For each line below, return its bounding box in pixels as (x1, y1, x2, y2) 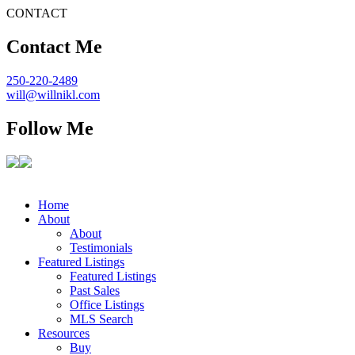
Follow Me (6, 117, 94, 139)
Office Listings (70, 297, 144, 311)
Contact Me (6, 36, 102, 57)
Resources (38, 326, 90, 340)
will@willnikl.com (6, 87, 100, 101)
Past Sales (70, 283, 120, 297)
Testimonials (70, 240, 132, 254)
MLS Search (70, 311, 133, 326)
